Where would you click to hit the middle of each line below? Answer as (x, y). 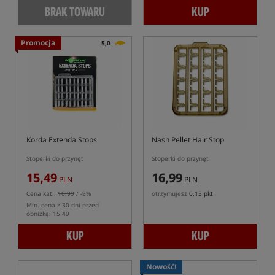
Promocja (38, 43)
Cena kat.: (42, 193)
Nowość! (161, 267)
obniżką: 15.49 (48, 214)
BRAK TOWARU (75, 12)
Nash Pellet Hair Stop (188, 140)
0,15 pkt (201, 193)
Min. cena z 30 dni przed (63, 205)
